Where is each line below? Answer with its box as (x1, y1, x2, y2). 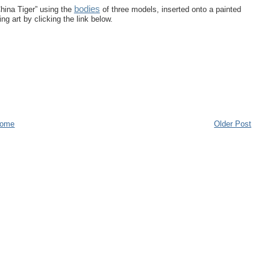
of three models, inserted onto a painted (99, 5, 241, 14)
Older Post (214, 119, 252, 129)
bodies (74, 4, 100, 14)
